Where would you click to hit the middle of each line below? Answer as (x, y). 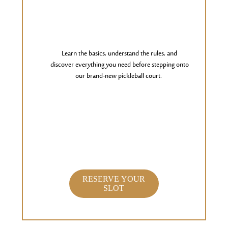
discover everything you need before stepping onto (119, 65)
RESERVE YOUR (114, 179)
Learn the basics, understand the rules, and (120, 54)
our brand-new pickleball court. (119, 76)
